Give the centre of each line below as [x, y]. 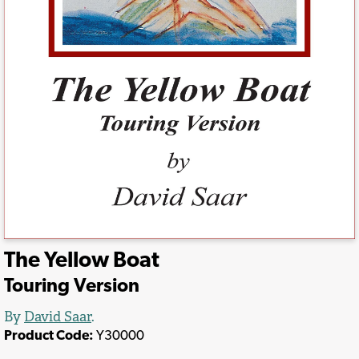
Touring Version [72, 284]
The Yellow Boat [82, 259]
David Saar [58, 316]
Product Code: [49, 335]
